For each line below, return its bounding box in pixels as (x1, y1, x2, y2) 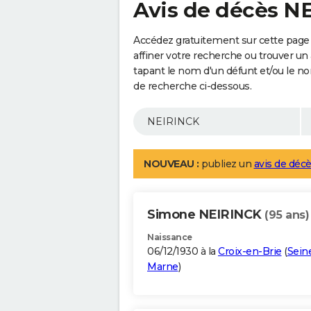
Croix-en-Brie (218, 245, 282, 258)
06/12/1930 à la (147, 245, 218, 258)
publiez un (199, 158, 254, 171)
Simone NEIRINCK (147, 207, 264, 223)
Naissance (147, 232, 192, 243)
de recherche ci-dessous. (133, 80, 251, 93)
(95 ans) (264, 208, 309, 222)
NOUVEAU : (144, 158, 199, 171)
